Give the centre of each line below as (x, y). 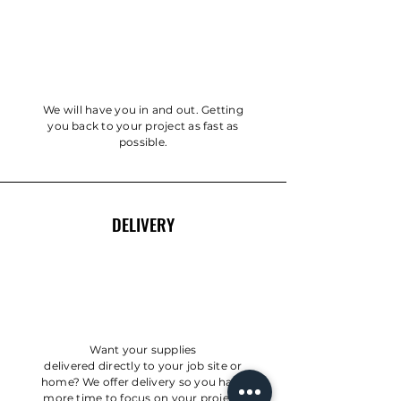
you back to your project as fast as (143, 125)
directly (119, 365)
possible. (143, 141)
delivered (71, 365)
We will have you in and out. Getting (143, 109)
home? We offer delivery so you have (143, 381)
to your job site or (191, 365)
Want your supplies (143, 349)
